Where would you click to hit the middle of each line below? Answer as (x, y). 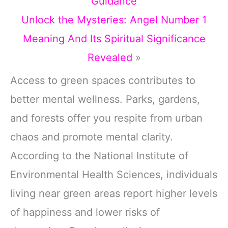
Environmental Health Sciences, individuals (114, 174)
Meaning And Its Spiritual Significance (114, 38)
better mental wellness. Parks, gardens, (105, 99)
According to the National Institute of (99, 155)
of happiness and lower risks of (85, 212)
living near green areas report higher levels (114, 193)
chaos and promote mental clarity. (92, 137)
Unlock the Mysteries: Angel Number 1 (114, 20)
